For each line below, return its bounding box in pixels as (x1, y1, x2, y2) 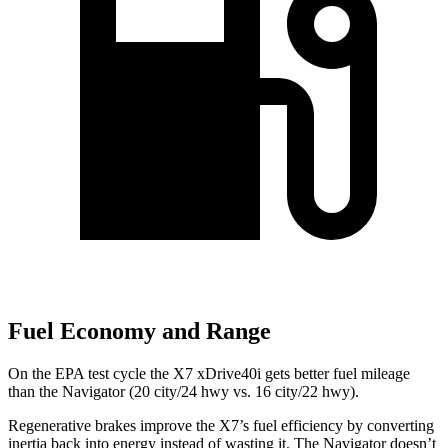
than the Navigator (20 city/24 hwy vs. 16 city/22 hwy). (8, 382, 359, 400)
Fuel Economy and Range (8, 318, 271, 345)
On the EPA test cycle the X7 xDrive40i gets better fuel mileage (8, 364, 410, 382)
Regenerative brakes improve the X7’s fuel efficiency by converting (8, 416, 434, 434)
